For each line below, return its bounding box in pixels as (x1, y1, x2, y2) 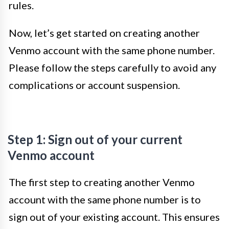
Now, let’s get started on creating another (9, 27, 200, 39)
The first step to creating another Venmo (9, 176, 195, 188)
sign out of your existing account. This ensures (9, 211, 220, 223)
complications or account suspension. (9, 79, 180, 91)
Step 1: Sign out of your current (8, 132, 182, 147)
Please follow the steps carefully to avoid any (9, 61, 216, 74)
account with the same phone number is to (9, 193, 201, 205)
